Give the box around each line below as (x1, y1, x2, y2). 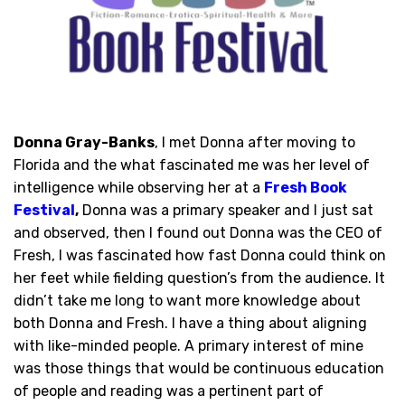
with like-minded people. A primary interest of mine (14, 336, 363, 354)
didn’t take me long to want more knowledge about (14, 291, 361, 309)
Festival (14, 201, 75, 219)
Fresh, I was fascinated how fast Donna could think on (14, 246, 386, 264)
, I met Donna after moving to (155, 133, 355, 151)
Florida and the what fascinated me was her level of (14, 155, 370, 174)
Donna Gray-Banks (14, 133, 155, 151)
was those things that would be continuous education (14, 359, 384, 377)
